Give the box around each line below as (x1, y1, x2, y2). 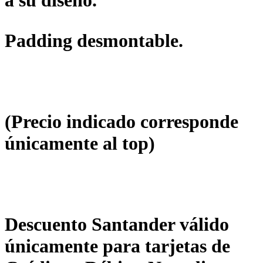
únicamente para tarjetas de (5, 235, 230, 257)
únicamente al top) (5, 132, 155, 154)
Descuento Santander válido (5, 213, 229, 235)
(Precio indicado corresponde (5, 110, 238, 132)
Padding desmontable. (5, 29, 183, 51)
